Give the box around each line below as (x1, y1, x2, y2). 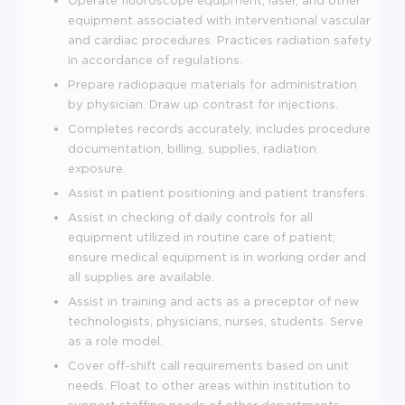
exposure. (68, 161, 126, 174)
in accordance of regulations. (68, 52, 242, 66)
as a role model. (68, 334, 163, 347)
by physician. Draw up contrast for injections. (68, 97, 338, 110)
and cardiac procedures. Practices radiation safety (68, 33, 372, 46)
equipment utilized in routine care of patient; (68, 230, 335, 243)
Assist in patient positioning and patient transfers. (68, 185, 368, 199)
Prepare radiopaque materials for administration (68, 77, 357, 90)
